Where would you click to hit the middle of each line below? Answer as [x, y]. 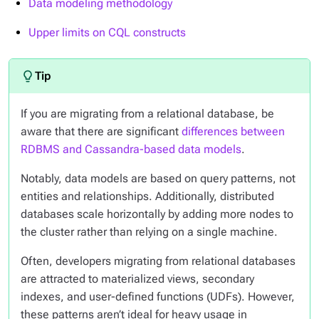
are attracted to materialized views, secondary [137, 279]
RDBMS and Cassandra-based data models [131, 149]
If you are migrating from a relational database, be [147, 114]
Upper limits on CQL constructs [107, 32]
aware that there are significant [101, 131]
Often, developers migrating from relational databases [158, 261]
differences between [233, 131]
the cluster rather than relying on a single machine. [149, 232]
